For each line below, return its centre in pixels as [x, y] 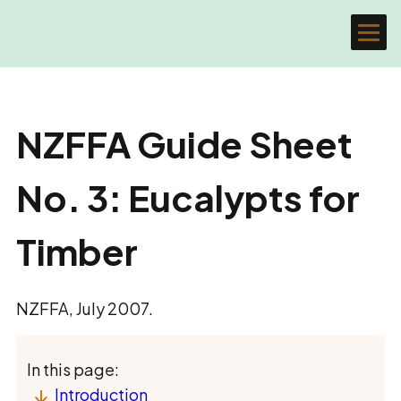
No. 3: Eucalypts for [188, 197]
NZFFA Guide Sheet [184, 144]
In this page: [73, 369]
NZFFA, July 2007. [85, 308]
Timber [77, 251]
